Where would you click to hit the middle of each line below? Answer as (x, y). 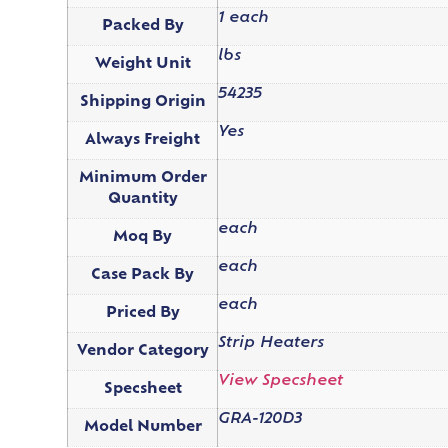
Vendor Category (142, 351)
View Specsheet (281, 381)
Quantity (142, 199)
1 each (244, 18)
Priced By (142, 313)
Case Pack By (143, 275)
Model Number (142, 427)
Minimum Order (142, 178)
